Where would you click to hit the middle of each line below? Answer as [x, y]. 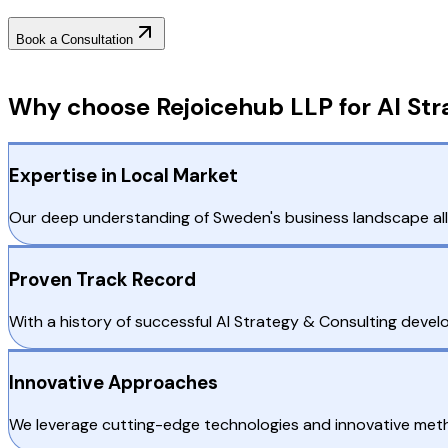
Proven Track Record [102, 279]
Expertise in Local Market [123, 176]
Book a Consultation [74, 39]
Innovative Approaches [113, 383]
